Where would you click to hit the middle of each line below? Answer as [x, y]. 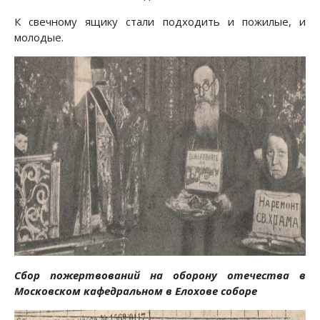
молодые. [39, 37]
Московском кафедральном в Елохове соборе [136, 290]
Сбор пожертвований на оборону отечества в [160, 275]
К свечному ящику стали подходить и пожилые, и [160, 21]
